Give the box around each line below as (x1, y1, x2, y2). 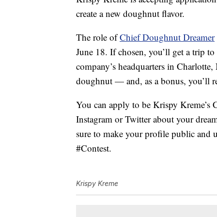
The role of (76, 31, 120, 44)
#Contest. (76, 142, 111, 155)
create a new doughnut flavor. (76, 7, 185, 20)
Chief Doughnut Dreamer (120, 31, 215, 44)
